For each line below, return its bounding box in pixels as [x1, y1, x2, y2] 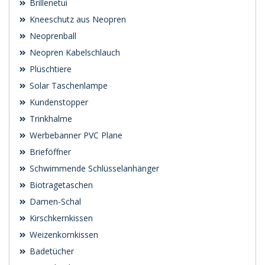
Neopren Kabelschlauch [27, 47, 120, 59]
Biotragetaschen [27, 179, 93, 191]
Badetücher [27, 245, 74, 257]
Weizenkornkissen [27, 229, 98, 241]
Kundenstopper [27, 96, 88, 108]
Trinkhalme [27, 113, 72, 125]
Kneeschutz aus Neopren [27, 14, 126, 25]
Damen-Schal [27, 196, 81, 208]
